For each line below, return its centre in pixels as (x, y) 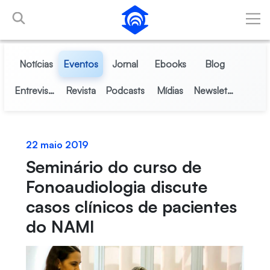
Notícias (36, 64)
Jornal (125, 64)
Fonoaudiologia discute (116, 187)
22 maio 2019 (57, 145)
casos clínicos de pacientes (131, 206)
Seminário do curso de (113, 167)
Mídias (170, 90)
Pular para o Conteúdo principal (71, 11)
